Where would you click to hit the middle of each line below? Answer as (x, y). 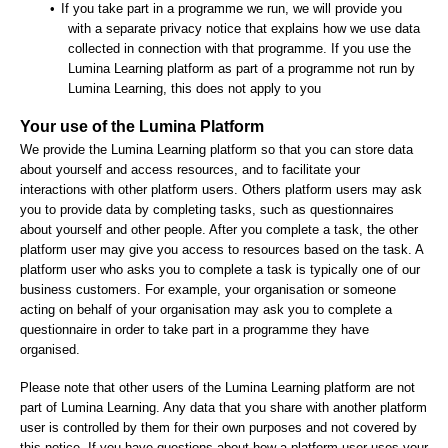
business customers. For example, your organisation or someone (208, 290)
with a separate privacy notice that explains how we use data (243, 28)
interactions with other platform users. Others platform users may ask (221, 190)
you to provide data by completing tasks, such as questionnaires (207, 210)
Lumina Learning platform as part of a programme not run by (241, 68)
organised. (50, 350)
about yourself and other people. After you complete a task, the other (219, 230)
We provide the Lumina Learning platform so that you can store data (216, 150)
